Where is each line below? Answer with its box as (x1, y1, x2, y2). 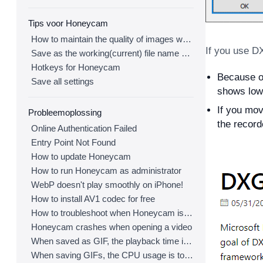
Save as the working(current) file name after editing (181, 48, 190, 58)
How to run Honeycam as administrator (31, 166, 181, 176)
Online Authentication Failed (31, 123, 137, 133)
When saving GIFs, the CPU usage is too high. (184, 250, 193, 260)
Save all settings (31, 76, 94, 86)
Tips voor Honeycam (28, 18, 108, 28)
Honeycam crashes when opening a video (31, 222, 192, 232)
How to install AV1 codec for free (31, 194, 155, 204)
